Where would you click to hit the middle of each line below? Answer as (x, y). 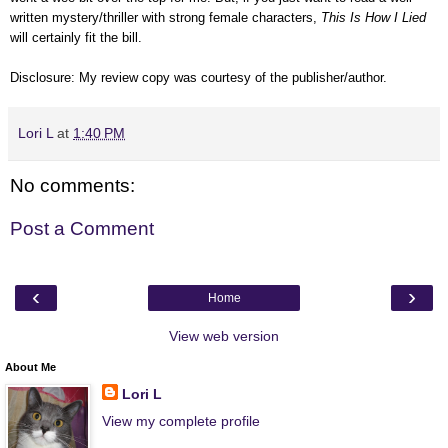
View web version (224, 335)
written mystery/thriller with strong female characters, (165, 17)
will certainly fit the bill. (76, 37)
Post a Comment (82, 229)
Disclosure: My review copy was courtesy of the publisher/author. (198, 77)
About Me (30, 366)
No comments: (72, 185)
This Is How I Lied (373, 17)
